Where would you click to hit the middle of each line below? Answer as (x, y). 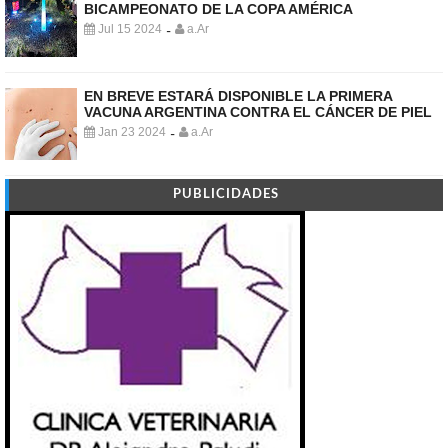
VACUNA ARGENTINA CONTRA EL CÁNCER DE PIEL (258, 112)
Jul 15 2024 (128, 29)
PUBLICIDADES (226, 195)
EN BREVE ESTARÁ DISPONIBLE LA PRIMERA (238, 96)
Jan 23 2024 (130, 132)
